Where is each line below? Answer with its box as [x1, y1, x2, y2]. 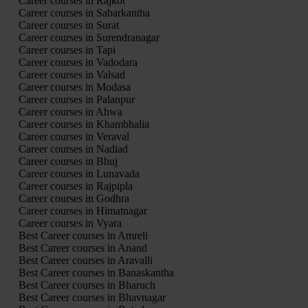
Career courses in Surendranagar [18, 32, 159, 44]
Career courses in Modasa [18, 81, 131, 93]
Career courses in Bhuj [18, 155, 118, 168]
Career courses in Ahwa [18, 106, 122, 118]
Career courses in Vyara [18, 217, 122, 230]
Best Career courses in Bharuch [18, 279, 155, 291]
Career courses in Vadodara [18, 56, 137, 69]
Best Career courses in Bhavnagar [18, 291, 166, 304]
